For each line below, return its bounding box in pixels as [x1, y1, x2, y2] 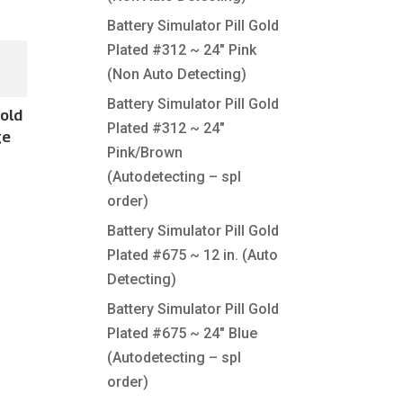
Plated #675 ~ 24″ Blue [107, 325, 258, 342]
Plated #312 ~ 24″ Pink [107, 41, 257, 58]
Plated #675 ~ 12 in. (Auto [107, 246, 279, 264]
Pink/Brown [107, 144, 184, 161]
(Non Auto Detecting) [107, 66, 247, 83]
